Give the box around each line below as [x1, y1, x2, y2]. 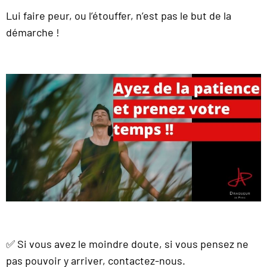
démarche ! [6, 25, 60, 39]
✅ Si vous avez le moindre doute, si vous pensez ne [6, 237, 249, 251]
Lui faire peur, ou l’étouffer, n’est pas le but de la [6, 8, 231, 22]
